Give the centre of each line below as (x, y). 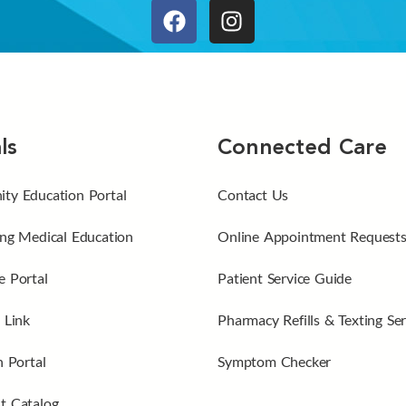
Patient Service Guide (285, 278)
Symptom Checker (275, 362)
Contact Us (253, 195)
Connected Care (302, 149)
